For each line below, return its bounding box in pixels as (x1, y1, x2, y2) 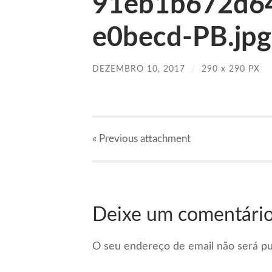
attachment (138, 134, 191, 144)
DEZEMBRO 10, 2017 (92, 64, 185, 73)
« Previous (92, 134, 138, 144)
